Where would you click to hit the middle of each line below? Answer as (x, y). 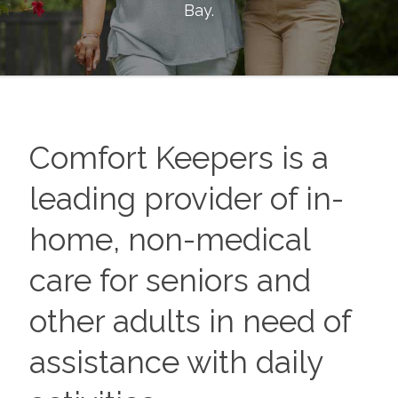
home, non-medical (169, 239)
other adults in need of (190, 321)
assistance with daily (175, 362)
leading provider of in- (186, 199)
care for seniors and (170, 280)
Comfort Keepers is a (179, 158)
